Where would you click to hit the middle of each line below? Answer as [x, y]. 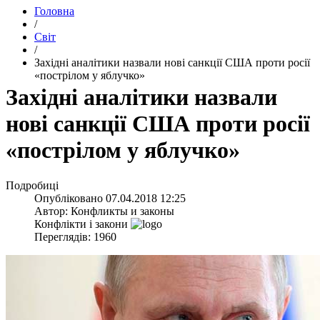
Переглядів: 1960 [75, 236]
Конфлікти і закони [81, 224]
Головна [54, 11]
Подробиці [32, 185]
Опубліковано [70, 198]
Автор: [52, 211]
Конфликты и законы [122, 211]
